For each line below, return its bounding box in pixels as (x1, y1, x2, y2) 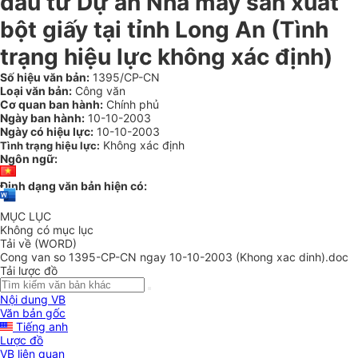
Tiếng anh (13, 320, 68, 334)
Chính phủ (103, 97, 159, 111)
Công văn (72, 84, 125, 97)
